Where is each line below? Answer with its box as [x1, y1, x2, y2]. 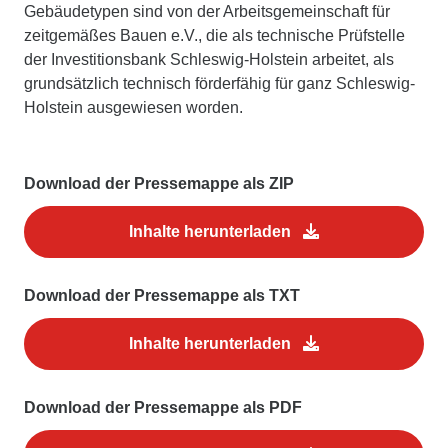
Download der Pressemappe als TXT [24, 286, 300, 304]
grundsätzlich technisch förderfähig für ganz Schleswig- [24, 74, 415, 92]
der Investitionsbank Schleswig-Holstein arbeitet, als [24, 50, 394, 68]
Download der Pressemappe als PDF [24, 398, 302, 416]
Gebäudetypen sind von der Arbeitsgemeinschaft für [24, 2, 390, 20]
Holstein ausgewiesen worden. [24, 98, 243, 116]
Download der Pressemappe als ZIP [24, 174, 294, 192]
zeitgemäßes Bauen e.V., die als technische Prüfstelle [24, 26, 405, 44]
